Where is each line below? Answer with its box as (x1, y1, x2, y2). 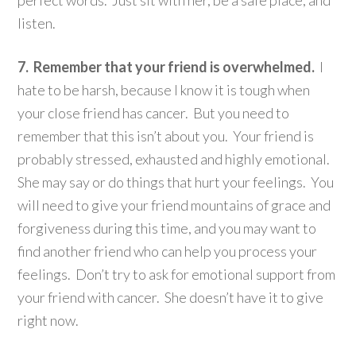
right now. (17, 311, 79, 329)
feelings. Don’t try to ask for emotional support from (17, 265, 336, 283)
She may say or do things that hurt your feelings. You (17, 172, 335, 191)
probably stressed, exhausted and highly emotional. (17, 149, 333, 168)
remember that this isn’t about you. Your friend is (17, 126, 315, 145)
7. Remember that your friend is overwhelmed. (17, 57, 318, 75)
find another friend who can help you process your (17, 242, 318, 260)
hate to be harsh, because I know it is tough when (17, 80, 311, 99)
